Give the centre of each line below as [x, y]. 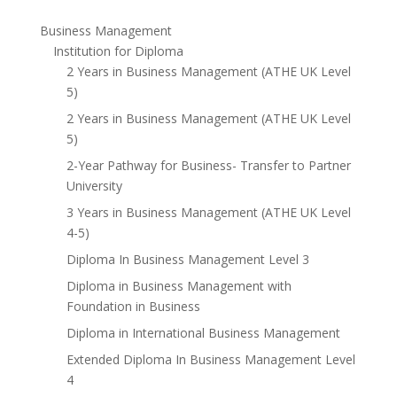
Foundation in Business [133, 306]
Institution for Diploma [118, 51]
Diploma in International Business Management [203, 332]
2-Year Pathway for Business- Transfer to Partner [208, 165]
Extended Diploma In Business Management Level [210, 359]
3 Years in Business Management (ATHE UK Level [208, 212]
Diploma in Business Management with [179, 285]
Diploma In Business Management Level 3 [187, 259]
